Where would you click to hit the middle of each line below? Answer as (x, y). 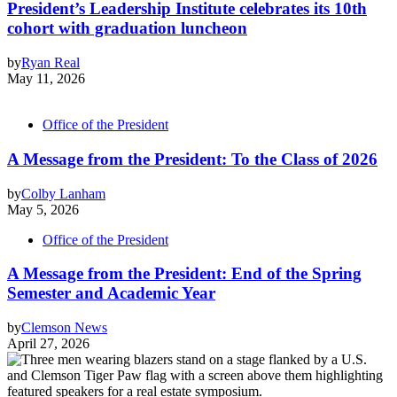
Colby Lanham (63, 193)
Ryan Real (51, 63)
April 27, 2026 (48, 343)
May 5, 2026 (43, 209)
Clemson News (64, 327)
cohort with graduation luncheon (127, 28)
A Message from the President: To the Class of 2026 (192, 159)
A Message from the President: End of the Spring (184, 274)
